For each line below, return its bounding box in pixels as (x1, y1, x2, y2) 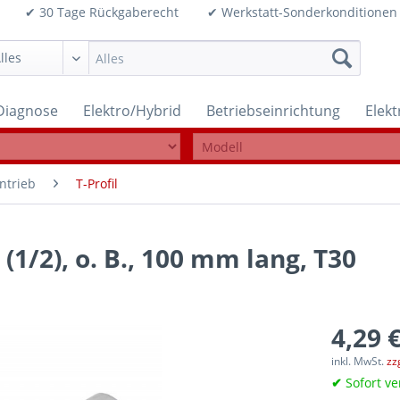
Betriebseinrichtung (206, 101, 340, 121)
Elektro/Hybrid (83, 101, 181, 121)
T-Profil (76, 175, 118, 192)
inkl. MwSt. (331, 354, 387, 369)
